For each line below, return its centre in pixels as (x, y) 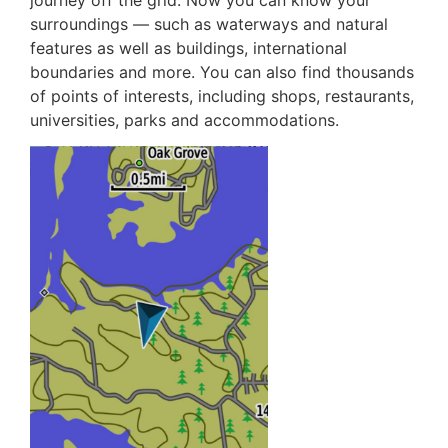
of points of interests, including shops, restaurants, (222, 96)
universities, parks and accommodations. (184, 120)
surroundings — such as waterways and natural (209, 24)
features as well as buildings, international (188, 48)
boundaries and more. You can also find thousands (222, 72)
